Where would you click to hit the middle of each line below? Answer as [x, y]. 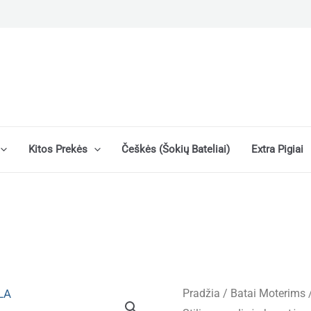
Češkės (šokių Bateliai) [176, 149]
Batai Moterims [268, 293]
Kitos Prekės [58, 149]
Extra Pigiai [277, 149]
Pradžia [201, 293]
